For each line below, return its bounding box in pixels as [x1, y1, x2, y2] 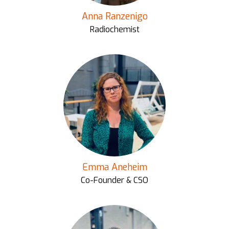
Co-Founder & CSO [81, 175, 148, 186]
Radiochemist [89, 24, 140, 35]
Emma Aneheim [82, 161, 147, 173]
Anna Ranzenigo [81, 10, 148, 22]
